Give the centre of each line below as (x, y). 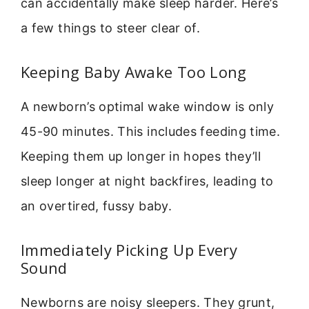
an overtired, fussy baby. (96, 206)
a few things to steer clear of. (111, 28)
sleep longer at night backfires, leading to (147, 181)
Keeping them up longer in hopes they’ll (141, 157)
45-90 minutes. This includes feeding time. (151, 132)
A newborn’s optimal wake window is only (148, 107)
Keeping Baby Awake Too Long (134, 72)
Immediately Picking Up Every (129, 250)
